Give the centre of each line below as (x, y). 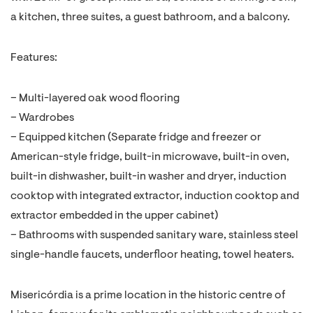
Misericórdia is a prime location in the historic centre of (148, 296)
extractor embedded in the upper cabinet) (114, 216)
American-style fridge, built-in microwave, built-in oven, (150, 157)
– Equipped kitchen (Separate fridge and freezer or (136, 138)
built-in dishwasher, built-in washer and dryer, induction (148, 177)
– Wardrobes (42, 118)
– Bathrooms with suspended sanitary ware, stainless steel (154, 235)
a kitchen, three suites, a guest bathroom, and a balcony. (150, 17)
